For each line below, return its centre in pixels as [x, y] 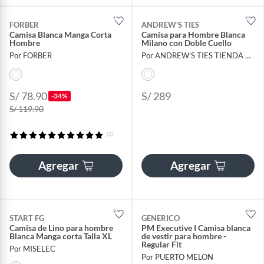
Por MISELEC [32, 248]
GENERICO [161, 218]
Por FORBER [31, 55]
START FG [27, 218]
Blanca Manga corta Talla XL [61, 236]
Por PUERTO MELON [177, 257]
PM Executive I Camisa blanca [196, 227]
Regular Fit [161, 244]
